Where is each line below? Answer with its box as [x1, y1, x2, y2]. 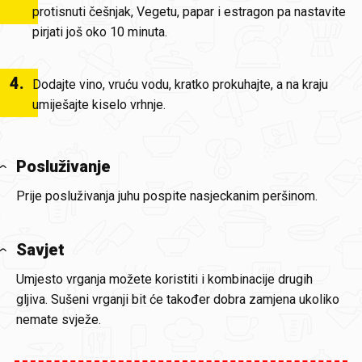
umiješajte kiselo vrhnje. [32, 97, 166, 112]
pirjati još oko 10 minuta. [32, 24, 167, 40]
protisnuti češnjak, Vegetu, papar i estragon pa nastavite [32, 4, 346, 19]
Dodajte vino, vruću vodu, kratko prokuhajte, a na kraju [32, 77, 328, 92]
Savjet [16, 240, 65, 259]
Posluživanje [16, 157, 111, 176]
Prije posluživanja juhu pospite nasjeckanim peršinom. [16, 188, 318, 204]
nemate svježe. [16, 312, 101, 327]
